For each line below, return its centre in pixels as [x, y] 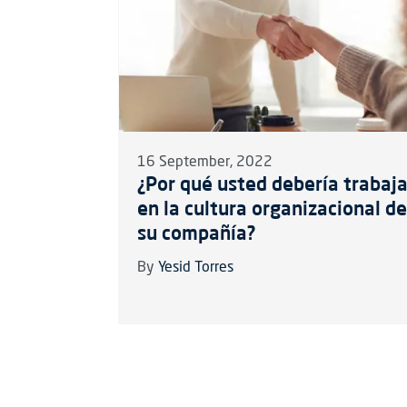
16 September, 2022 [204, 163]
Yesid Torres [195, 268]
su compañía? [196, 233]
